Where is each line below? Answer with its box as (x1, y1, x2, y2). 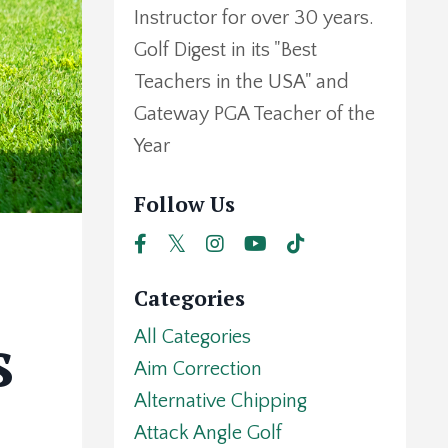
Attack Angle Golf (133, 422, 282, 445)
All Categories (133, 326, 251, 349)
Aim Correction (133, 358, 262, 381)
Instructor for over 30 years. (133, 7, 374, 30)
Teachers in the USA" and (133, 71, 349, 94)
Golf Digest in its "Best (133, 39, 317, 62)
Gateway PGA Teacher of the (133, 103, 375, 126)
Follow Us (133, 190, 235, 219)
